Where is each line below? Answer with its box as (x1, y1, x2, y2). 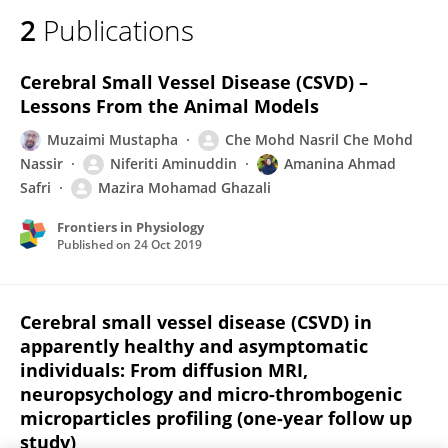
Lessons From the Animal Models (20, 94, 319, 118)
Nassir (20, 154, 63, 173)
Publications (43, 11, 194, 49)
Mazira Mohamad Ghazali (98, 178, 271, 197)
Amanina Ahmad (284, 154, 396, 173)
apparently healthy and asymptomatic (20, 334, 368, 358)
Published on (57, 236, 134, 253)
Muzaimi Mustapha (47, 130, 178, 149)
